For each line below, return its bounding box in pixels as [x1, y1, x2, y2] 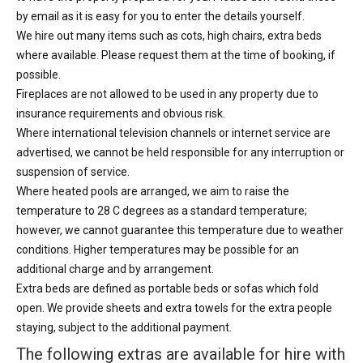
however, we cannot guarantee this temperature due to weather [16, 224, 344, 237]
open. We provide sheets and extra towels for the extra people [16, 301, 332, 315]
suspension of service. [16, 165, 130, 179]
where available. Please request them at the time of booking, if [16, 49, 335, 62]
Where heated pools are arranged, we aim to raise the [16, 185, 289, 199]
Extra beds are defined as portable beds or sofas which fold [16, 282, 318, 296]
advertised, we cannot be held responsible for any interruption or [16, 146, 344, 160]
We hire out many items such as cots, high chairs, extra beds [16, 29, 322, 43]
